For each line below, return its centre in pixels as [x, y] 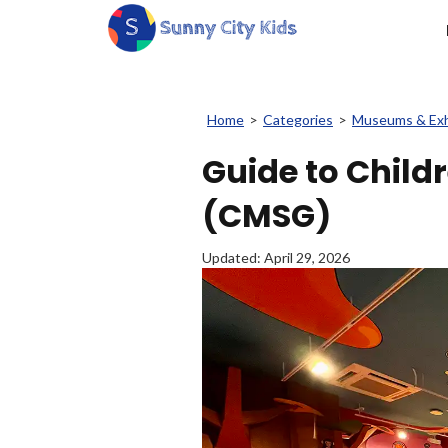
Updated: [233, 257]
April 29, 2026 [307, 257]
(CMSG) [266, 215]
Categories [298, 119]
